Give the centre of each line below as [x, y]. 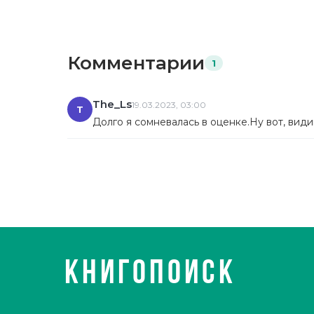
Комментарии [136, 63]
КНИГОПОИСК [150, 275]
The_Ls [112, 104]
